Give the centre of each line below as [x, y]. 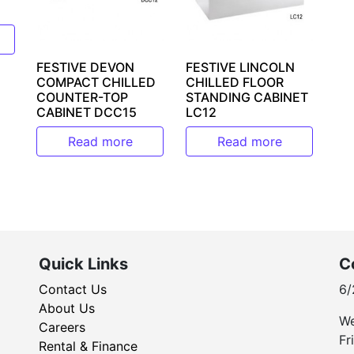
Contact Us [73, 289]
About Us [67, 308]
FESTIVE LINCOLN [241, 68]
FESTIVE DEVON [86, 68]
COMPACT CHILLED [96, 83]
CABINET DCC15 [87, 113]
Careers [62, 327]
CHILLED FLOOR [235, 83]
